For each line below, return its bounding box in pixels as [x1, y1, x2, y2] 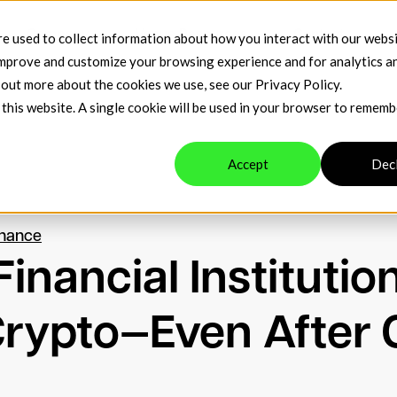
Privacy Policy [255, 76, 339, 92]
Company [27, 28, 90, 43]
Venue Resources [135, 28, 248, 43]
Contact [292, 28, 344, 43]
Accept [227, 155, 269, 172]
